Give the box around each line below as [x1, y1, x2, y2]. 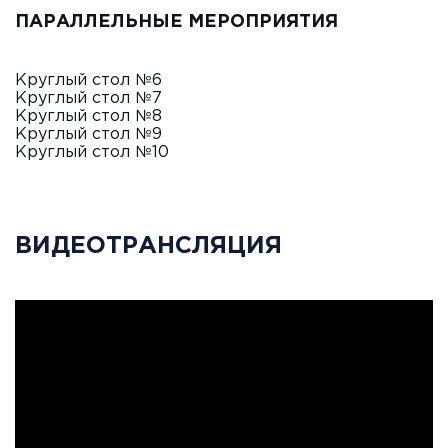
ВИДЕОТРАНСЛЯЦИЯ [15, 235, 282, 258]
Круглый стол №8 [15, 109, 162, 125]
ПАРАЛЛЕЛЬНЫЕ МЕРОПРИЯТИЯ [15, 14, 338, 31]
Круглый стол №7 [15, 91, 162, 107]
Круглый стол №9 [15, 127, 162, 143]
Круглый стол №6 [15, 73, 162, 89]
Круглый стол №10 [15, 145, 169, 161]
